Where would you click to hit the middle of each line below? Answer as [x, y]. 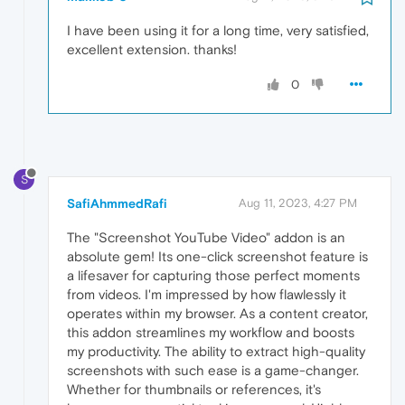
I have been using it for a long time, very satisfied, [218, 31]
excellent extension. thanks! [152, 50]
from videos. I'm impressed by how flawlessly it [207, 294]
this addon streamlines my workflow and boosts [211, 332]
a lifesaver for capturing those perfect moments [213, 275]
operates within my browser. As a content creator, [217, 313]
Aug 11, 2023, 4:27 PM [298, 202]
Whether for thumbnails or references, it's [194, 389]
